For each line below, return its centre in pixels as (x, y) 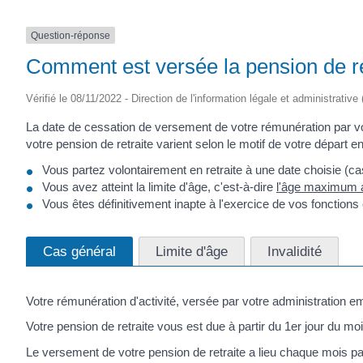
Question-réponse (70, 35)
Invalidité (295, 251)
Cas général (79, 251)
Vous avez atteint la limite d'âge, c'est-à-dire (159, 186)
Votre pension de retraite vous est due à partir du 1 (158, 326)
